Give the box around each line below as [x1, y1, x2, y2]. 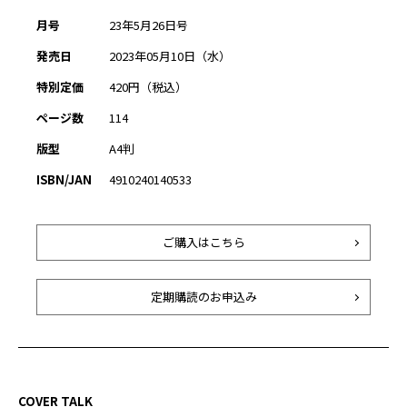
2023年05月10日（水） [109, 47, 231, 65]
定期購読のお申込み [150, 288, 257, 306]
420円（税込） [109, 78, 187, 96]
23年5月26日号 [109, 16, 188, 35]
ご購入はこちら [162, 233, 245, 252]
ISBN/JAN [36, 171, 92, 189]
